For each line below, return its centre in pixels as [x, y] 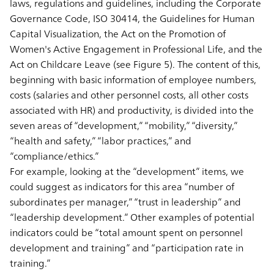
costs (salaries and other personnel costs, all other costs [129, 94]
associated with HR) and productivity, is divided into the [132, 110]
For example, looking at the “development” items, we [127, 171]
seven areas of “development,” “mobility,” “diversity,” [124, 125]
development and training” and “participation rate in [127, 247]
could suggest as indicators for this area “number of [122, 186]
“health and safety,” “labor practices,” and [101, 140]
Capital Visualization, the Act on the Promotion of [118, 33]
